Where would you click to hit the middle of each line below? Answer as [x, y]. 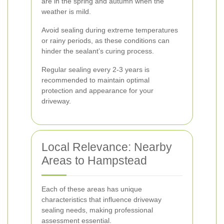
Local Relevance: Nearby [107, 147]
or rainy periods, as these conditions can [105, 40]
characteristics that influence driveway [101, 199]
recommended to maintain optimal [95, 80]
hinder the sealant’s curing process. [98, 51]
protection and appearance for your [97, 90]
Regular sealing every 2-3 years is [95, 69]
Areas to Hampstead [94, 160]
